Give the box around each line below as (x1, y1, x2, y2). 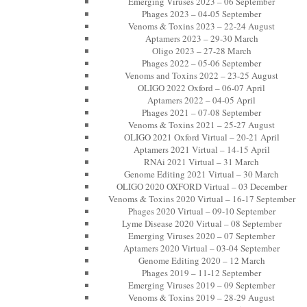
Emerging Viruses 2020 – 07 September (128, 230, 275, 242)
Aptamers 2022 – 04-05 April (147, 94, 256, 106)
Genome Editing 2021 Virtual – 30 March (124, 168, 279, 180)
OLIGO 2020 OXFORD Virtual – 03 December (116, 180, 287, 193)
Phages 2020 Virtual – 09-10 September (127, 205, 275, 217)
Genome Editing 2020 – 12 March (138, 254, 265, 267)
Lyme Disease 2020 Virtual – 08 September (121, 217, 282, 230)
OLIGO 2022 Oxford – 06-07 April (138, 82, 265, 94)
